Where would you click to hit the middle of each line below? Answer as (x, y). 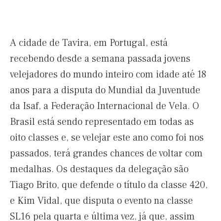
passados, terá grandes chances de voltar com (106, 153)
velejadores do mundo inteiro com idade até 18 (108, 74)
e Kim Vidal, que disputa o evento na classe (101, 201)
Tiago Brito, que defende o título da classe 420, (109, 185)
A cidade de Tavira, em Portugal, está (89, 43)
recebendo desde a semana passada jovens (100, 59)
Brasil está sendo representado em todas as (102, 122)
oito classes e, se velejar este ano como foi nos (107, 138)
